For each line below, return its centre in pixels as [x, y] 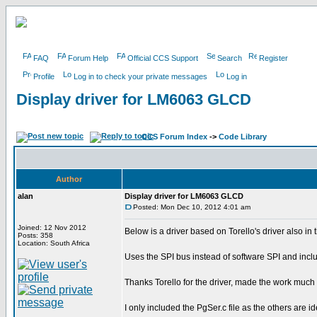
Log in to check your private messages [140, 76]
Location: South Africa [54, 243]
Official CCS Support [163, 58]
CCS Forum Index [174, 137]
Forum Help [88, 58]
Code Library [243, 137]
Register [273, 58]
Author [69, 179]
